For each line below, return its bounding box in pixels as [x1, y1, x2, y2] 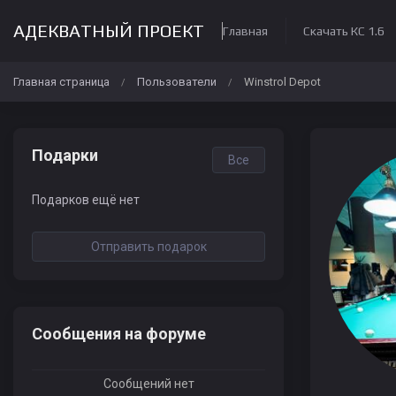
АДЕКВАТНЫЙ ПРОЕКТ [13, 20, 204, 41]
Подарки [32, 146, 98, 164]
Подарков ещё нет [32, 193, 140, 207]
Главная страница [13, 75, 110, 88]
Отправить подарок [90, 240, 207, 254]
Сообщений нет [103, 377, 194, 391]
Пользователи [137, 75, 217, 88]
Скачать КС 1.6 [303, 24, 385, 38]
